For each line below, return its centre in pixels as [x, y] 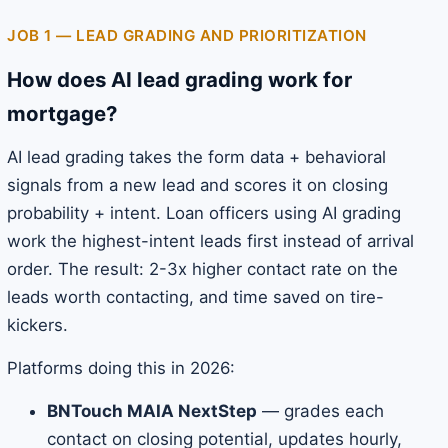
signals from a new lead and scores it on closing [197, 185]
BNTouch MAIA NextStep [152, 411]
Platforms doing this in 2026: [121, 368]
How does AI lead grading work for [179, 80]
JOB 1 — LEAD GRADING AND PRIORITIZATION [187, 36]
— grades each [320, 411]
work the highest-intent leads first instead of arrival [210, 241]
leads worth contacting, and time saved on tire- [195, 297]
